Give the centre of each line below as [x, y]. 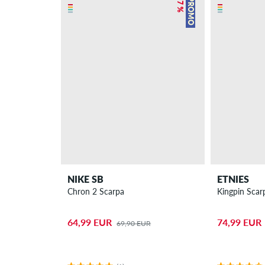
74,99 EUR [239, 222]
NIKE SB [86, 179]
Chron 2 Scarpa [96, 192]
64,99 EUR [90, 222]
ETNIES [233, 179]
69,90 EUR [134, 223]
